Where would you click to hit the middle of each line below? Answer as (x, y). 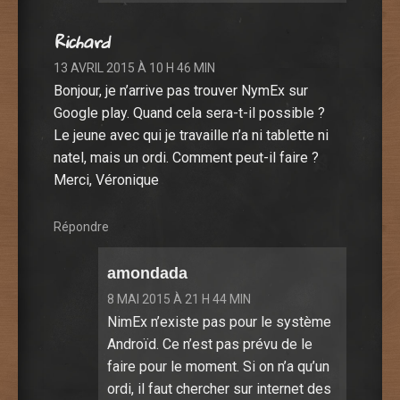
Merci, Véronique (106, 179)
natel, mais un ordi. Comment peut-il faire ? (186, 157)
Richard (82, 41)
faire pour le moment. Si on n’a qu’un (218, 367)
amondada (147, 274)
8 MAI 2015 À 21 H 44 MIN (179, 300)
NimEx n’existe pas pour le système (219, 322)
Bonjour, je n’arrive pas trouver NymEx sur (181, 90)
